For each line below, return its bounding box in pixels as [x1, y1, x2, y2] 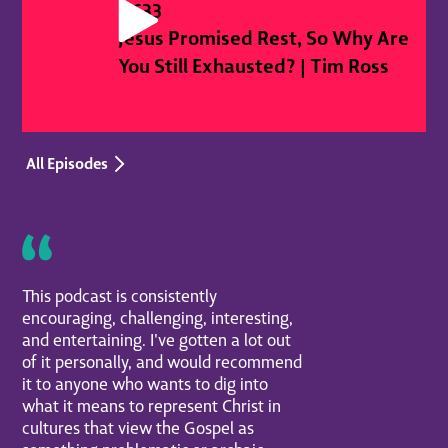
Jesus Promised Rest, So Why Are [118, 24, 410, 50]
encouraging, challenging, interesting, [22, 306, 294, 328]
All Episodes [25, 153, 108, 174]
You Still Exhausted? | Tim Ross [118, 52, 390, 78]
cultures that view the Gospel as [22, 416, 255, 438]
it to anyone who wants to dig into [22, 372, 269, 394]
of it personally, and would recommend [22, 350, 303, 372]
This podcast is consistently [22, 284, 218, 306]
